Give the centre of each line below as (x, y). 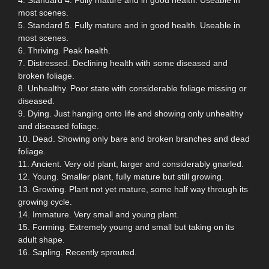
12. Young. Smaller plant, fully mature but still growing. (121, 176)
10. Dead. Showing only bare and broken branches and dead (134, 138)
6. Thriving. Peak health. (64, 50)
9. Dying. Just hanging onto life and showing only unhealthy (131, 113)
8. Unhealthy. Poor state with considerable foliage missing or (132, 88)
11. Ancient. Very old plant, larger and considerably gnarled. (131, 164)
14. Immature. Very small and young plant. (98, 214)
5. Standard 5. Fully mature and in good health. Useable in (129, 25)
